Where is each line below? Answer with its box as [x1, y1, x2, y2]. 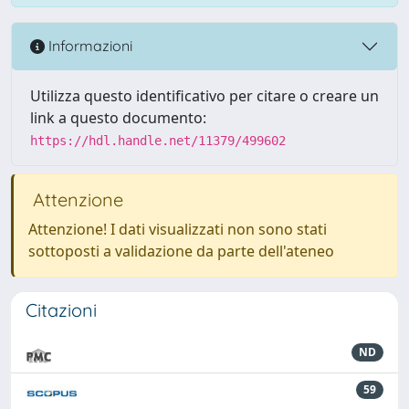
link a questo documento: [30, 107, 206, 128]
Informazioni [45, 37, 132, 56]
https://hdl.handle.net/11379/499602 [30, 132, 286, 148]
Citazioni [26, 298, 97, 321]
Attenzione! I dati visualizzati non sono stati [28, 218, 327, 239]
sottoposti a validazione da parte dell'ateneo [28, 240, 334, 261]
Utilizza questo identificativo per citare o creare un [30, 85, 379, 106]
